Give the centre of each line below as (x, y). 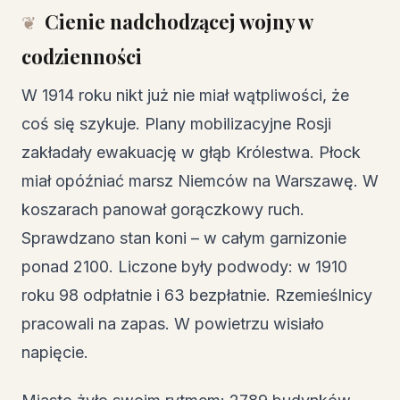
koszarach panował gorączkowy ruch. (163, 209)
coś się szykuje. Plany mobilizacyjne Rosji (176, 123)
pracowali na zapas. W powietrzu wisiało (173, 323)
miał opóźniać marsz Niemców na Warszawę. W (200, 180)
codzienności (82, 56)
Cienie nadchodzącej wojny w (179, 21)
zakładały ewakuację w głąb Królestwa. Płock (191, 152)
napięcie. (55, 352)
